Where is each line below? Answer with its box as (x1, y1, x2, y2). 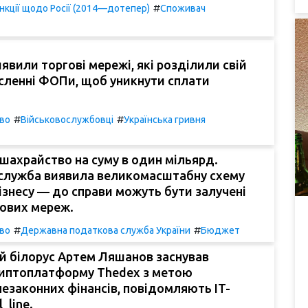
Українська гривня (124, 113, 206, 125)
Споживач (160, 2, 206, 14)
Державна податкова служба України (21, 224, 190, 236)
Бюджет (201, 224, 240, 236)
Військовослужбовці (21, 113, 113, 125)
